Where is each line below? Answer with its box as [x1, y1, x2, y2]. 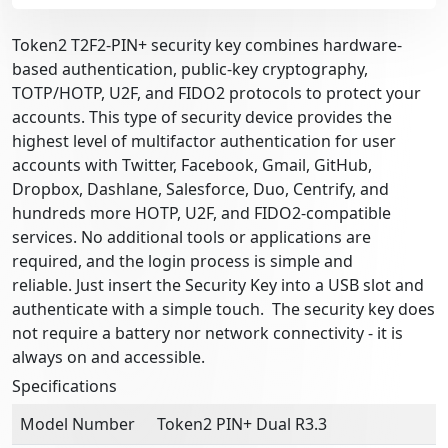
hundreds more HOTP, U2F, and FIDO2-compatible [12, 201, 391, 224]
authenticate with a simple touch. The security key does [12, 297, 435, 320]
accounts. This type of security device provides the [12, 105, 392, 128]
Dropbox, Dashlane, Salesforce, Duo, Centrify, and [12, 177, 389, 200]
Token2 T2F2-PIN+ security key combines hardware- [12, 33, 402, 56]
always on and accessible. [12, 345, 205, 368]
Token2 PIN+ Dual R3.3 [157, 412, 327, 435]
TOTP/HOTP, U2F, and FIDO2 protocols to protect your [12, 81, 421, 104]
